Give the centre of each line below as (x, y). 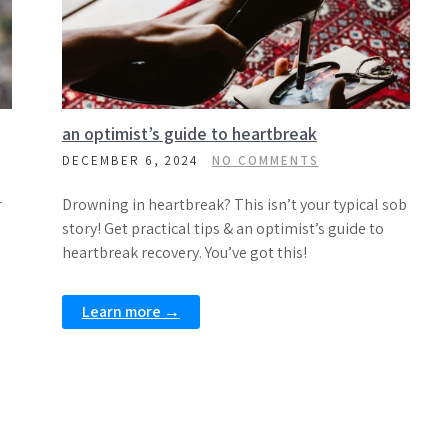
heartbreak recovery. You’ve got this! (184, 252)
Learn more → (130, 311)
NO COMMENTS (265, 160)
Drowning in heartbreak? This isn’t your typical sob (234, 204)
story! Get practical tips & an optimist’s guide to (222, 228)
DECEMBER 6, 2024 (130, 160)
